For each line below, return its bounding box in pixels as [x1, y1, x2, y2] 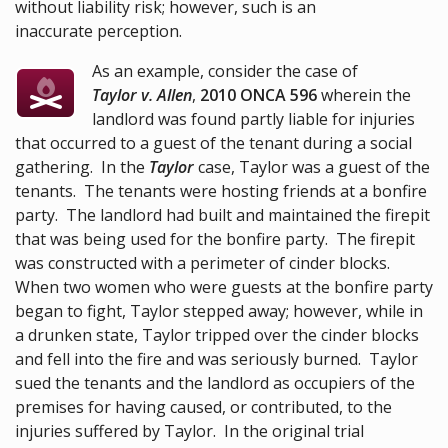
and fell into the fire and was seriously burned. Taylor [15, 348, 418, 371]
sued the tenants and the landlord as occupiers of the [15, 372, 415, 395]
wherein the [317, 84, 412, 107]
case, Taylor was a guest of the [198, 156, 430, 179]
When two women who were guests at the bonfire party [15, 276, 433, 299]
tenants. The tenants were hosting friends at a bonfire [15, 180, 427, 203]
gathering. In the [15, 156, 149, 179]
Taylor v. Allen [92, 84, 193, 107]
